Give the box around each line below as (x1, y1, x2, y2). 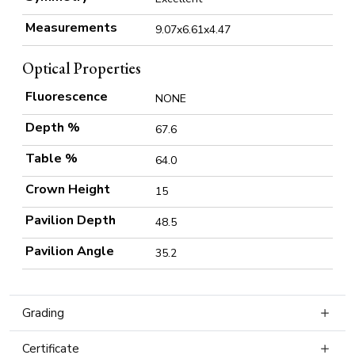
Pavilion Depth (25, 212, 116, 230)
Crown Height (25, 181, 110, 199)
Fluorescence (25, 88, 108, 106)
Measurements (25, 19, 117, 37)
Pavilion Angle (25, 242, 114, 261)
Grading (22, 305, 64, 322)
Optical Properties (22, 58, 141, 79)
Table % (25, 150, 78, 168)
